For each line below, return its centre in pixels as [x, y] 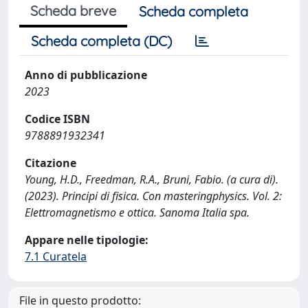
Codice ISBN [57, 119]
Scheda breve [73, 11]
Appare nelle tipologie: [87, 240]
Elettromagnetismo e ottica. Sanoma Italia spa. [137, 212]
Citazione [51, 163]
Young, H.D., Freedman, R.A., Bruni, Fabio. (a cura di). [152, 179]
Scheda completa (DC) [101, 41]
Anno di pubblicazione [86, 75]
